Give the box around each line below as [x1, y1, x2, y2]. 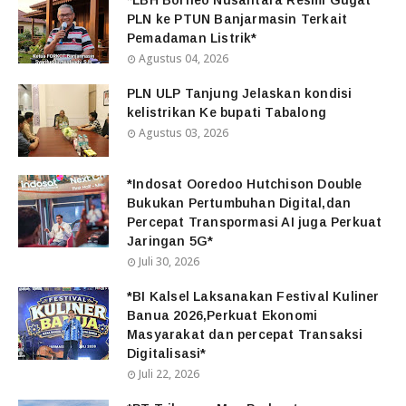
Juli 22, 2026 [139, 366, 199, 382]
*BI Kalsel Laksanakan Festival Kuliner [127, 289, 380, 304]
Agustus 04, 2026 [139, 51, 228, 67]
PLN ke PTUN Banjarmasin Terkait [127, 12, 348, 27]
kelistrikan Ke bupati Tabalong [127, 105, 326, 121]
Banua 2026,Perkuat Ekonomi [127, 308, 318, 324]
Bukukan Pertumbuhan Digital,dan [127, 196, 352, 211]
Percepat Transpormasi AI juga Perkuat [127, 215, 382, 230]
